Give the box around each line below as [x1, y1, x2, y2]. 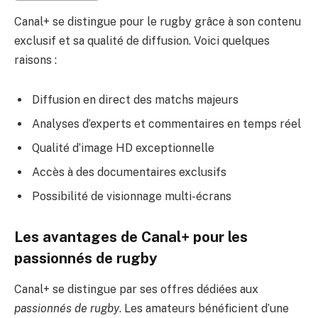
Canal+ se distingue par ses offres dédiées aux [14, 282, 258, 296]
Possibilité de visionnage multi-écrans [32, 189, 231, 203]
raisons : [14, 53, 57, 67]
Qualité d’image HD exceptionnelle [32, 141, 214, 155]
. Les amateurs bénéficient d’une [119, 301, 289, 315]
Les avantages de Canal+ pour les [14, 228, 248, 246]
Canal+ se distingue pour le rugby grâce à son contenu [14, 15, 301, 29]
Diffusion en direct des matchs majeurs [32, 92, 238, 106]
